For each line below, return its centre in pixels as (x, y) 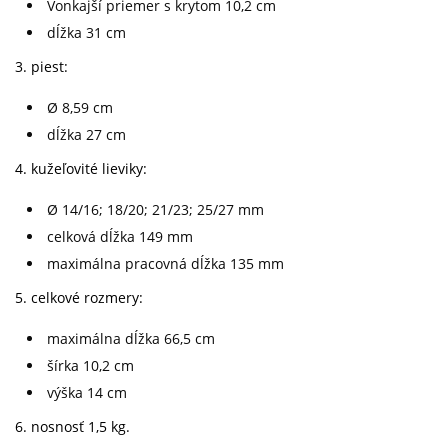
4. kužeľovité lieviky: (81, 168)
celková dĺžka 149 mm (120, 236)
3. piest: (41, 66)
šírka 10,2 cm (90, 365)
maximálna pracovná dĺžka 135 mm (165, 263)
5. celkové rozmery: (79, 297)
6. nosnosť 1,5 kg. (72, 426)
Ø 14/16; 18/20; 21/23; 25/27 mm (155, 209)
